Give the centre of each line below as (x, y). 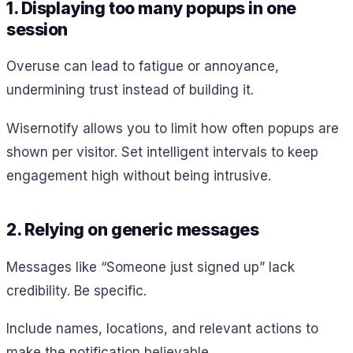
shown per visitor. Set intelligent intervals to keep (162, 152)
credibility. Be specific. (76, 290)
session (37, 29)
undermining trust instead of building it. (130, 90)
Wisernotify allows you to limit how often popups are (173, 128)
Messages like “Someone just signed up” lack (150, 267)
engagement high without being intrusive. (139, 175)
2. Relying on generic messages (133, 229)
